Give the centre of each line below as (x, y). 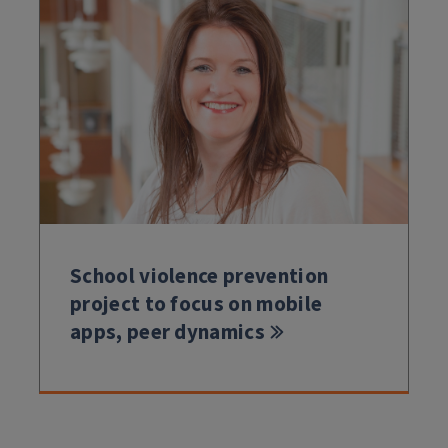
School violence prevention (199, 276)
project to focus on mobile (196, 304)
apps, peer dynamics (167, 332)
